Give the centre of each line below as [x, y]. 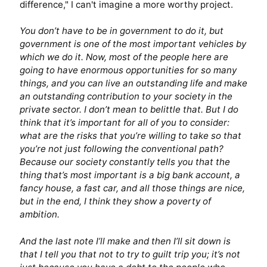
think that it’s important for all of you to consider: [124, 123]
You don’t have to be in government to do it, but [121, 31]
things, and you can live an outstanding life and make [133, 83]
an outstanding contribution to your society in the [126, 97]
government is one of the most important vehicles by [133, 44]
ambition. [39, 215]
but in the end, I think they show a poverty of [115, 201]
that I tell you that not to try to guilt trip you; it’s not [130, 254]
